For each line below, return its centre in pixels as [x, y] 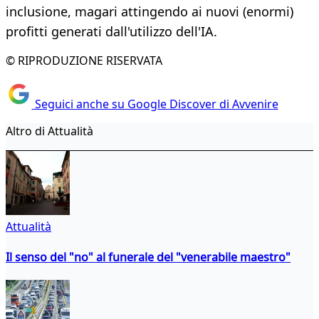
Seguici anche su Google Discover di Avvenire [155, 104]
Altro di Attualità [49, 131]
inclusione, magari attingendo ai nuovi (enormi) [150, 12]
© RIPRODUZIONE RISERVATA [84, 61]
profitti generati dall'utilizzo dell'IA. [111, 32]
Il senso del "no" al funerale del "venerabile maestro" [148, 257]
